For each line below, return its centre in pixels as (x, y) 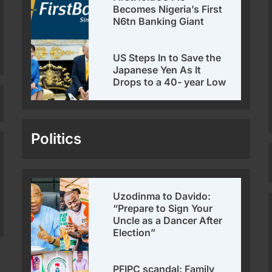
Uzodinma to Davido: (162, 196)
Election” (134, 233)
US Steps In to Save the (167, 58)
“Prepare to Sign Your (163, 209)
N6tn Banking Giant (159, 22)
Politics (56, 139)
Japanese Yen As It (157, 70)
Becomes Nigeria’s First (168, 9)
